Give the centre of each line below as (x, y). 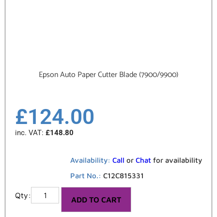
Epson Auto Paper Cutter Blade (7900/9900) (108, 75)
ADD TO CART (96, 199)
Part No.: (87, 175)
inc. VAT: (30, 132)
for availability (177, 160)
